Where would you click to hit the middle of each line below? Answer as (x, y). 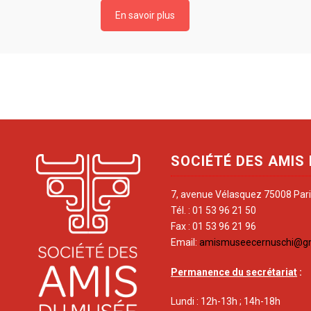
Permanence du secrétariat (234, 272)
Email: (185, 242)
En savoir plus (145, 15)
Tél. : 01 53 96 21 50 (213, 210)
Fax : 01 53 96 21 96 (213, 226)
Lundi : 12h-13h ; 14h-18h (226, 301)
